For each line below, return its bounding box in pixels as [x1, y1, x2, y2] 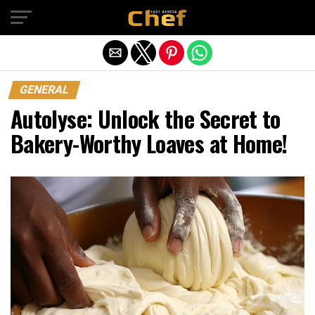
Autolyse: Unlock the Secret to [11, 102, 281, 135]
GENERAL [18, 83, 71, 96]
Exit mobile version [106, 9, 209, 23]
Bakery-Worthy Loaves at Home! [11, 127, 288, 160]
